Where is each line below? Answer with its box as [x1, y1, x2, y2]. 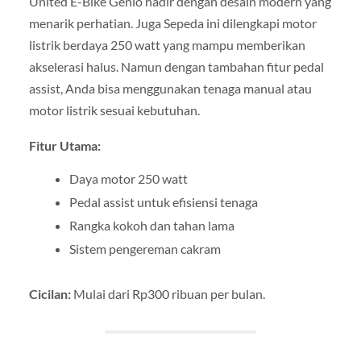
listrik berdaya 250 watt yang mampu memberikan [28, 37, 305, 53]
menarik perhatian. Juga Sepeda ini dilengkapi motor [28, 15, 317, 31]
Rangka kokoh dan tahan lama [68, 217, 234, 233]
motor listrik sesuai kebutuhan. [28, 102, 200, 118]
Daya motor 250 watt [68, 170, 188, 186]
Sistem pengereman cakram [68, 240, 221, 256]
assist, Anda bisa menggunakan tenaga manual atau [28, 81, 312, 97]
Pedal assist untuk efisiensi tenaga [68, 193, 258, 210]
